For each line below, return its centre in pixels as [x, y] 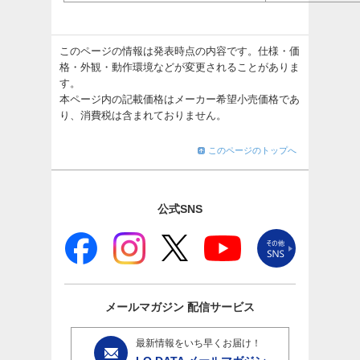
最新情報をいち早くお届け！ [198, 343]
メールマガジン [145, 307]
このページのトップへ [252, 150]
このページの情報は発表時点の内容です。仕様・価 [180, 51]
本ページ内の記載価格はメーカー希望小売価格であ [180, 99]
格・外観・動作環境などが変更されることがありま [180, 67]
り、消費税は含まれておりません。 [143, 115]
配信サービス [219, 307]
